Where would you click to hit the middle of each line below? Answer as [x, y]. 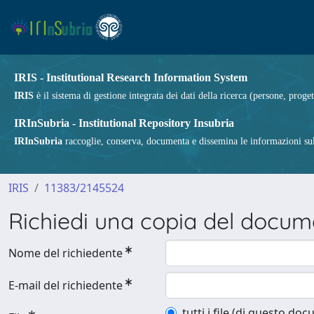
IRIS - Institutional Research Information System [131, 77]
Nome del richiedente [66, 253]
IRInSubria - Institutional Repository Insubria [124, 123]
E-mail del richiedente [66, 285]
